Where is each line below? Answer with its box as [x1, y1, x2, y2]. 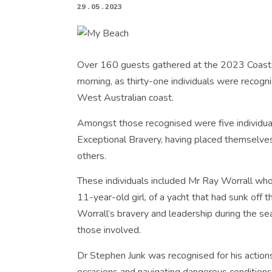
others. [77, 149, 106, 163]
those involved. [77, 223, 141, 237]
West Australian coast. [77, 90, 174, 104]
